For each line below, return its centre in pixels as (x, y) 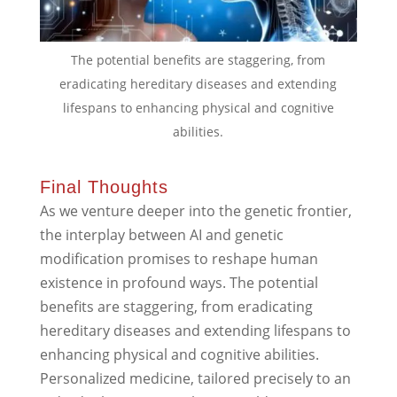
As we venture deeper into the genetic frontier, (195, 211)
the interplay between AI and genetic (161, 235)
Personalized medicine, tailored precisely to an (195, 379)
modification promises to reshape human (179, 259)
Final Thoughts (104, 187)
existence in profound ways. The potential (179, 283)
